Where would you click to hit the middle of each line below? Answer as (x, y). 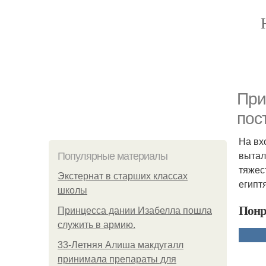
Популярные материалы (113, 156)
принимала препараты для (117, 259)
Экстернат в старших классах (123, 176)
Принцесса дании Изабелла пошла (135, 210)
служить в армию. (96, 225)
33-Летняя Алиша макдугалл (121, 245)
